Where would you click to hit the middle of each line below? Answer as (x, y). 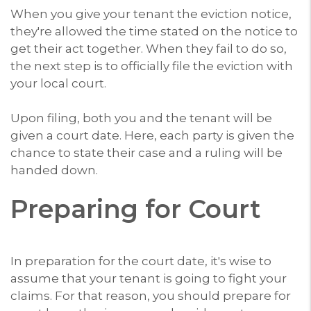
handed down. (54, 170)
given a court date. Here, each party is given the (152, 135)
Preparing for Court (136, 209)
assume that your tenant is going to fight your (149, 278)
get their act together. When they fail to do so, (149, 48)
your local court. (58, 83)
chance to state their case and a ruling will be (146, 152)
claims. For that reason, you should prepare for (151, 295)
